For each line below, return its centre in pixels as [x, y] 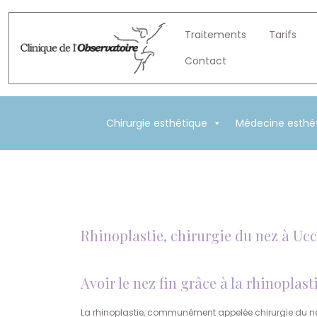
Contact [205, 61]
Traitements [215, 35]
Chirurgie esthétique [156, 123]
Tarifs [282, 35]
